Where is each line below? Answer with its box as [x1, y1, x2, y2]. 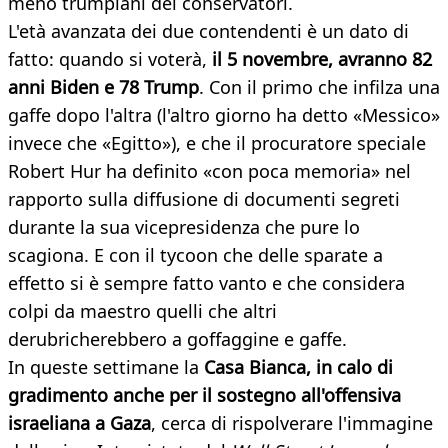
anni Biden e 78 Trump [8, 75, 199, 100]
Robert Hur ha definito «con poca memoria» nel [8, 159, 411, 184]
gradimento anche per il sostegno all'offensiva [8, 383, 401, 408]
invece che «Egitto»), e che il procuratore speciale [8, 131, 426, 156]
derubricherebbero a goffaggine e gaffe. [8, 327, 347, 352]
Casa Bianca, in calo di [204, 355, 393, 380]
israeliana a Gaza [8, 411, 151, 436]
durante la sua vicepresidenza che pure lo [8, 215, 360, 240]
